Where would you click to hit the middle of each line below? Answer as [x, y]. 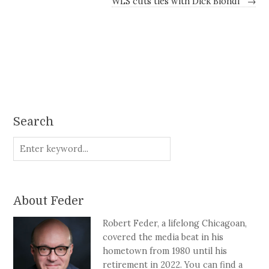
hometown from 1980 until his [165, 251]
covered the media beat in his [163, 237]
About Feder [49, 201]
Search [34, 122]
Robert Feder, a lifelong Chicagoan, [175, 223]
